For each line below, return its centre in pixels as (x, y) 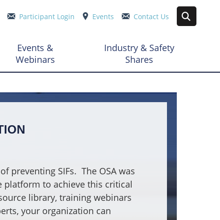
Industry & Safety (139, 48)
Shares (139, 60)
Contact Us (151, 16)
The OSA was (109, 171)
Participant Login (47, 16)
